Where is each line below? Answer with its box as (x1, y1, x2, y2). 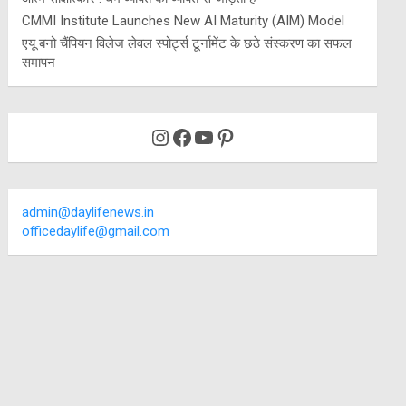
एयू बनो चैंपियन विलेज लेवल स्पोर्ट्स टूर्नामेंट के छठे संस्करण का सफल (22, 35, 353, 53)
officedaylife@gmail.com (22, 223, 170, 240)
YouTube (191, 123, 277, 150)
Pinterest (213, 123, 303, 150)
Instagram (148, 123, 249, 150)
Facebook (169, 123, 265, 150)
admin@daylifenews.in (22, 204, 155, 221)
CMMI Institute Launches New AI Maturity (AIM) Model (22, 13, 345, 30)
